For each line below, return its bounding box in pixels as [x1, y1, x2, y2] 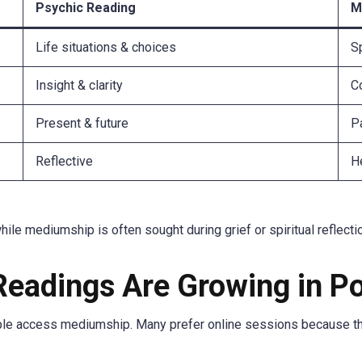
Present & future [36, 115, 128, 131]
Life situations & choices [36, 39, 176, 55]
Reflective [36, 153, 93, 169]
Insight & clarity [36, 77, 123, 93]
